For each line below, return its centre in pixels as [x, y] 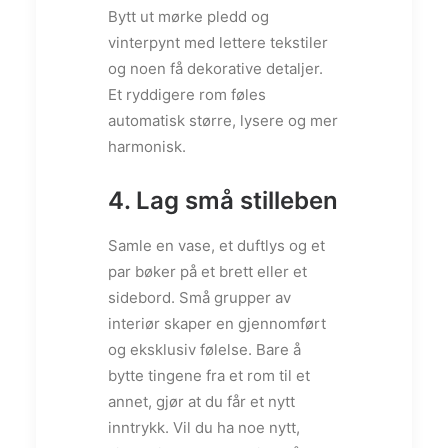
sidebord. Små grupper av [199, 298]
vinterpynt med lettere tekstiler [218, 43]
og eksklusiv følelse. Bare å [204, 350]
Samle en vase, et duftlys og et [216, 246]
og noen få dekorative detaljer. [215, 69]
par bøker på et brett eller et [207, 272]
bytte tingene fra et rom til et [209, 376]
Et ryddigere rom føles [187, 95]
